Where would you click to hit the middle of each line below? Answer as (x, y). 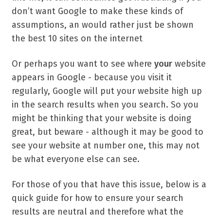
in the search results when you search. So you (105, 105)
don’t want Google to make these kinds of (97, 11)
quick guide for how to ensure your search (98, 198)
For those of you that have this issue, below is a (109, 184)
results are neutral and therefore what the (98, 212)
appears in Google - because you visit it (92, 77)
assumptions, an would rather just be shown (103, 25)
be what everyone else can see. (76, 159)
